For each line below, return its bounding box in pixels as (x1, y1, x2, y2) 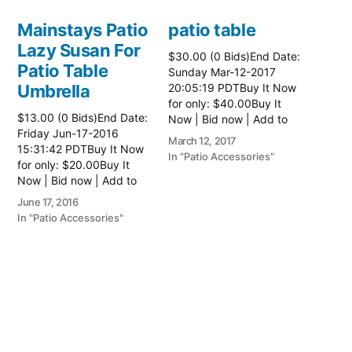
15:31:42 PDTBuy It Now (17, 141, 144, 156)
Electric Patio (17, 262, 125, 284)
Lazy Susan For (17, 39, 141, 60)
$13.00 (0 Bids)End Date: (17, 110, 148, 124)
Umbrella (17, 80, 90, 101)
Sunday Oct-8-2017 (17, 328, 120, 343)
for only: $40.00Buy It (168, 96, 281, 110)
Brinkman (17, 242, 97, 263)
